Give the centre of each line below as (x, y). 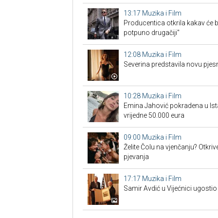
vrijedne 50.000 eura (154, 115)
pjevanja (136, 157)
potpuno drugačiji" (151, 33)
